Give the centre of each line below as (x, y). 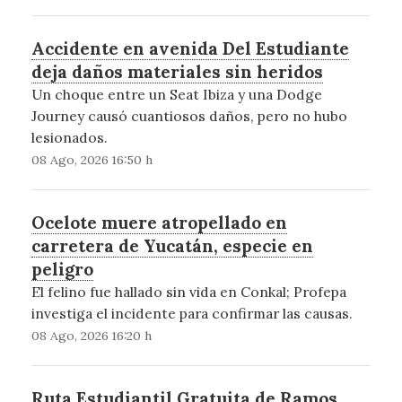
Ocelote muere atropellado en (159, 222)
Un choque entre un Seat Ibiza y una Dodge (176, 94)
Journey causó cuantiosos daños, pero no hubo (189, 115)
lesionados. (69, 137)
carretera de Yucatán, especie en (172, 245)
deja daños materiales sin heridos (177, 71)
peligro (62, 269)
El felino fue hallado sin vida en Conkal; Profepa (188, 291)
